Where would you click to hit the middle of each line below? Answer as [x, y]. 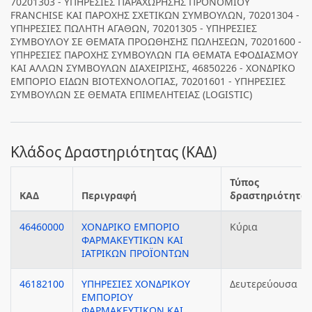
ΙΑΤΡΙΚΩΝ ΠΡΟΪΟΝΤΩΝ [135, 253]
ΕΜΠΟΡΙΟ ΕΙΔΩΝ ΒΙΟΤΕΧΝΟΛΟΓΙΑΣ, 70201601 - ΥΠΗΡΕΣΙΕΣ [148, 81]
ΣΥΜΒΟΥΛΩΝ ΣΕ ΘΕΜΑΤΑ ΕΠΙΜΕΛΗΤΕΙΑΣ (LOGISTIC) [131, 94]
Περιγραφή [109, 195]
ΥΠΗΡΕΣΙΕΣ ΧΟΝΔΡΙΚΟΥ [136, 284]
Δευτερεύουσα [264, 284]
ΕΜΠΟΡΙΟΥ [107, 297]
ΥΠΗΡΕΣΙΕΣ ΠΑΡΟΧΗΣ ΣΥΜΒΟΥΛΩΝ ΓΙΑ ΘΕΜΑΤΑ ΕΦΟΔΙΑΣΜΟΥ [154, 55]
